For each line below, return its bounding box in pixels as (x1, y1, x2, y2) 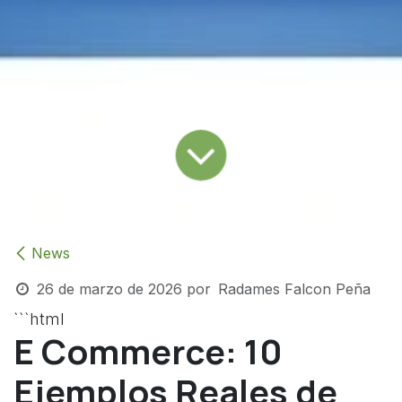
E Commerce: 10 (13, 328, 283, 375)
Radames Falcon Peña (217, 280, 371, 299)
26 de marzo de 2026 (36, 280, 182, 299)
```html (13, 310, 65, 329)
